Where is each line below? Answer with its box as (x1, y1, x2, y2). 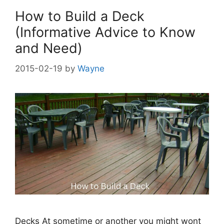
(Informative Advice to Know (15, 24, 195, 41)
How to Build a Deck (15, 8, 144, 25)
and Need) (15, 40, 82, 57)
